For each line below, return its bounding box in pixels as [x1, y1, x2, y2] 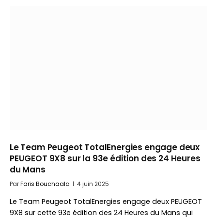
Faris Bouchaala [20, 180, 70, 188]
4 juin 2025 [77, 180, 109, 188]
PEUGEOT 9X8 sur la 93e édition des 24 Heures [10, 153, 201, 164]
